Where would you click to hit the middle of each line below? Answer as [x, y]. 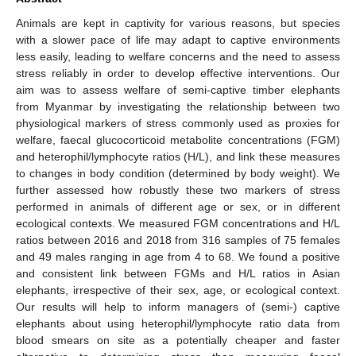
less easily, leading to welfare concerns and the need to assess [178, 56]
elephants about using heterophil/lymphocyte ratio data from [178, 323]
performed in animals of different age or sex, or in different [178, 206]
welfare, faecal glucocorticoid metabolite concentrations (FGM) [178, 139]
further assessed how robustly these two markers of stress [178, 190]
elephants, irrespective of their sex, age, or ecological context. [178, 290]
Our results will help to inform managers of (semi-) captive [178, 306]
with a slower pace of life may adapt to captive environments [178, 39]
